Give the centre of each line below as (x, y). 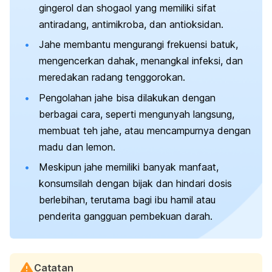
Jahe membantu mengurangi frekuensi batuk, (138, 45)
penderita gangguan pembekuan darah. (126, 216)
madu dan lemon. (77, 147)
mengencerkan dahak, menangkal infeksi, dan (141, 61)
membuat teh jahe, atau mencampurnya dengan (145, 130)
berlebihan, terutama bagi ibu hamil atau (127, 200)
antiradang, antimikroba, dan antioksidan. (131, 25)
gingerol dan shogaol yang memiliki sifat (127, 8)
